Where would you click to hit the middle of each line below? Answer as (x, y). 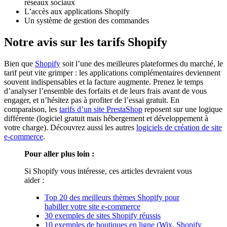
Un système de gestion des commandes (87, 21)
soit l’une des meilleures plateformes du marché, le (142, 63)
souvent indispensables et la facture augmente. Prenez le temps (104, 82)
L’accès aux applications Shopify (77, 12)
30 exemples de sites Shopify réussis (103, 215)
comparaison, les (32, 109)
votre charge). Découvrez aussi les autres (70, 127)
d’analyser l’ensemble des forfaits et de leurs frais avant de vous (105, 91)
